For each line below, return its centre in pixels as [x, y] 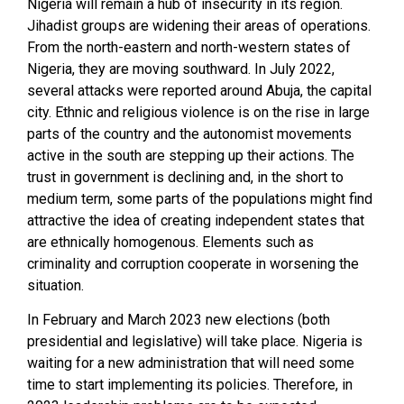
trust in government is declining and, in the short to [185, 177]
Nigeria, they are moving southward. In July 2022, [181, 69]
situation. [55, 285]
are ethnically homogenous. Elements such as [170, 242]
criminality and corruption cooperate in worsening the [193, 263]
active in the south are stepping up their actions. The [191, 155]
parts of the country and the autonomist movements [189, 133]
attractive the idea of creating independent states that [196, 220]
